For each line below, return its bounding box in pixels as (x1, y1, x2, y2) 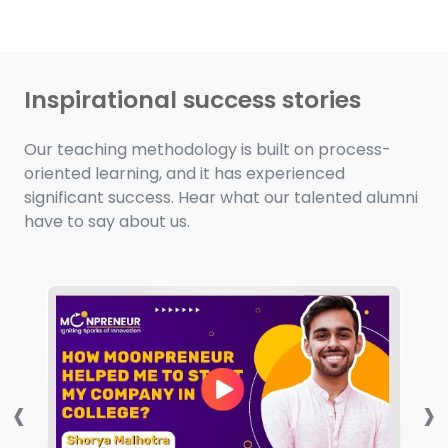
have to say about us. (24, 210, 190, 234)
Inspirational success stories (24, 83, 361, 117)
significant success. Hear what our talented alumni (24, 186, 418, 210)
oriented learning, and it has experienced (24, 162, 345, 186)
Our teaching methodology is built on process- (24, 138, 391, 162)
